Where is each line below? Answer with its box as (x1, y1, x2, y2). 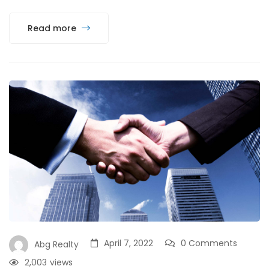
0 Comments (181, 237, 237, 249)
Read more (28, 22, 79, 34)
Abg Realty (34, 238, 79, 250)
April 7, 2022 (104, 237, 153, 249)
